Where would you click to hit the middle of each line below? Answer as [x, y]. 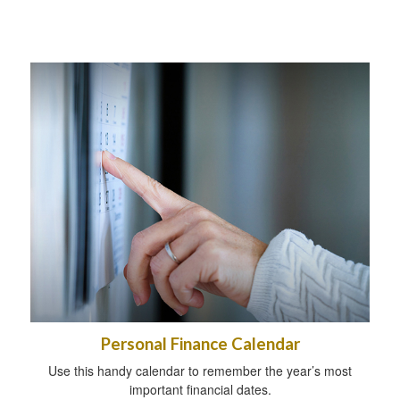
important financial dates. [200, 389]
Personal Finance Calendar [200, 343]
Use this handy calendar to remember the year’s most [200, 370]
